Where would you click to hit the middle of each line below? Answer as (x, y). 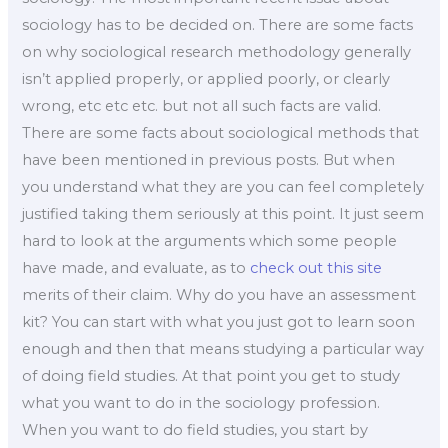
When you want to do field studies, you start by (195, 429)
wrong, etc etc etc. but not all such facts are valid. (202, 105)
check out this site (316, 267)
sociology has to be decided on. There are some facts (218, 24)
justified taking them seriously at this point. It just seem (223, 213)
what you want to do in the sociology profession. (201, 402)
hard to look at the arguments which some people (210, 240)
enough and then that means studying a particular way (223, 348)
